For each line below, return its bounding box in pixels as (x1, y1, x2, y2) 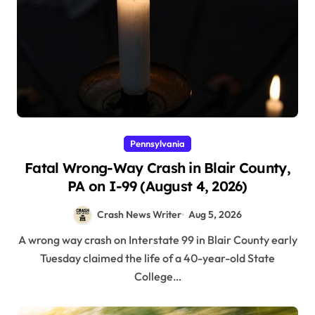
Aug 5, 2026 (188, 207, 243, 221)
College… (134, 269, 181, 283)
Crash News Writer (96, 207, 181, 221)
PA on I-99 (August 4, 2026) (67, 176, 247, 195)
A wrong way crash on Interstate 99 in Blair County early (18, 232, 26, 247)
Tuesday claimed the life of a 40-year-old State (40, 250, 275, 265)
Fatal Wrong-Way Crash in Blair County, (25, 158, 290, 176)
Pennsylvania (130, 137, 185, 149)
